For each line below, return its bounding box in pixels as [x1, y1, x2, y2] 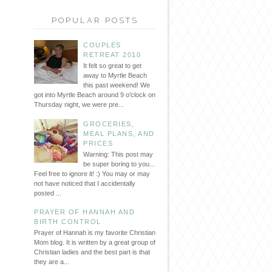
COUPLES [83, 41, 121, 49]
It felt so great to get [83, 62, 142, 70]
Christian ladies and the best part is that [34, 248, 150, 256]
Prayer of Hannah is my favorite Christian [34, 229, 155, 237]
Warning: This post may [83, 150, 154, 158]
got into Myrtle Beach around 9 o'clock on [34, 91, 155, 99]
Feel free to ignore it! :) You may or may [34, 169, 150, 177]
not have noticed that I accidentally [34, 179, 135, 187]
